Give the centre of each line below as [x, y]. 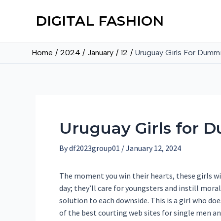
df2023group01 [94, 148]
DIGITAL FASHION [100, 21]
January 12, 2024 [153, 148]
